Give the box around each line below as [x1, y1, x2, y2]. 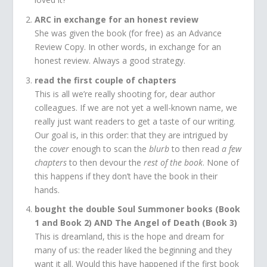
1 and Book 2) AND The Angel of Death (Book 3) [35, 217, 238, 229]
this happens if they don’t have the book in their [35, 170, 218, 182]
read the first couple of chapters [35, 74, 177, 86]
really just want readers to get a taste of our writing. [35, 115, 236, 127]
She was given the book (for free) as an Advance [35, 27, 222, 39]
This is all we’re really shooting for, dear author [35, 88, 216, 100]
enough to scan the [69, 142, 150, 154]
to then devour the [67, 156, 144, 168]
